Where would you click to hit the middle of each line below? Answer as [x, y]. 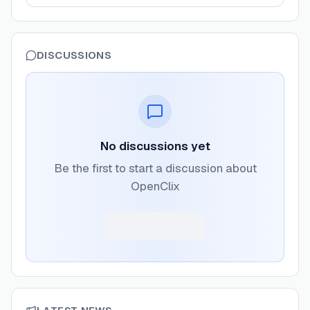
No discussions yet [155, 146]
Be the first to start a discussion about [155, 168]
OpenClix [155, 186]
